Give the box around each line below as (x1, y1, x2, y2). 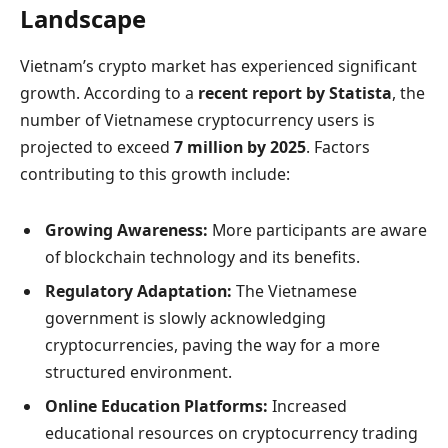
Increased (268, 395, 347, 418)
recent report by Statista (198, 82, 392, 105)
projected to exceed (20, 136, 174, 159)
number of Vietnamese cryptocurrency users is (20, 109, 375, 132)
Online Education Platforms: (45, 395, 268, 418)
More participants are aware (208, 219, 427, 242)
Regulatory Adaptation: (45, 280, 232, 303)
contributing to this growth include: (20, 163, 290, 186)
